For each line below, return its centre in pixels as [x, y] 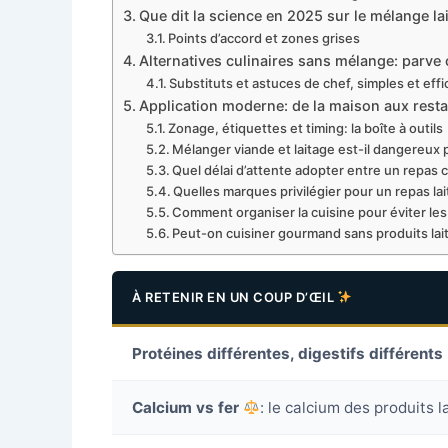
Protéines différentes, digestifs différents [287, 353]
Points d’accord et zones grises [264, 38]
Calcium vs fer [185, 407]
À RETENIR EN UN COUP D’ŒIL [235, 297]
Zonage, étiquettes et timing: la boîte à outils [306, 128]
